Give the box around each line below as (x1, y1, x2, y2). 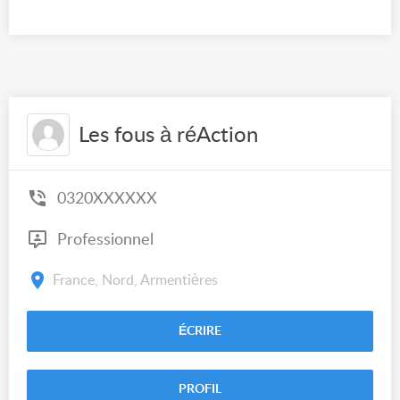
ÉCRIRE (179, 325, 221, 337)
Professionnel (53, 231, 154, 248)
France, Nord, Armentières (53, 272, 218, 287)
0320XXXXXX (57, 190, 157, 207)
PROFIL (179, 383, 221, 396)
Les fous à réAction (79, 125, 258, 146)
